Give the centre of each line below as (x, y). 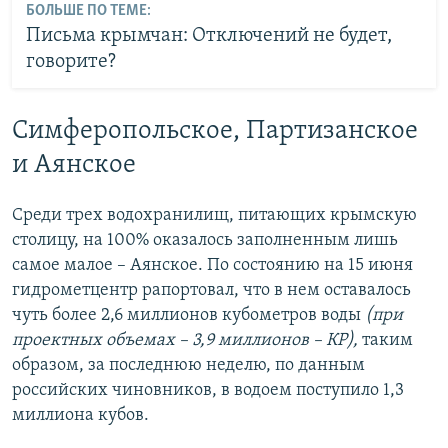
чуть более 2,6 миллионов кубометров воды (188, 316)
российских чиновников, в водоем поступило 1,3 (208, 391)
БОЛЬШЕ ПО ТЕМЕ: (88, 10)
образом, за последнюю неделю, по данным (189, 366)
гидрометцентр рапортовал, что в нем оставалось (211, 291)
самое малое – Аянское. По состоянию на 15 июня (212, 266)
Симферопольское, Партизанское (215, 131)
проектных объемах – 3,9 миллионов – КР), (185, 341)
